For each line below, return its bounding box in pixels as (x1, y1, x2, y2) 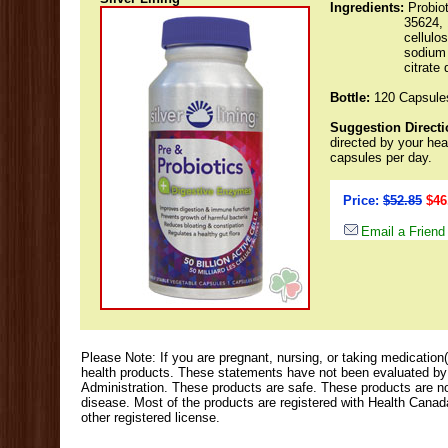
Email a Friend (361, 224, 445, 239)
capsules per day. (330, 150, 432, 165)
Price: (343, 193, 383, 208)
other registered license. (80, 410, 220, 425)
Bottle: (330, 90, 370, 105)
